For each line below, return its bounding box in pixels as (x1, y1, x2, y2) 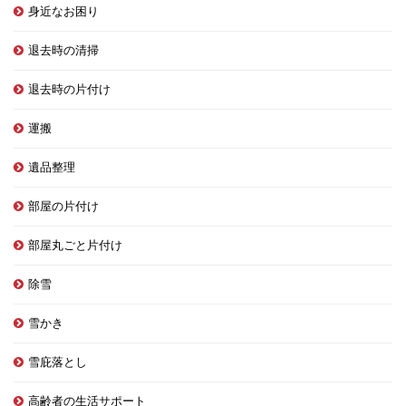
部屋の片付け (28, 199, 99, 213)
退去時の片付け (28, 82, 111, 96)
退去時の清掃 (28, 43, 99, 57)
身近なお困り (28, 5, 99, 18)
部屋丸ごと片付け (28, 238, 122, 252)
